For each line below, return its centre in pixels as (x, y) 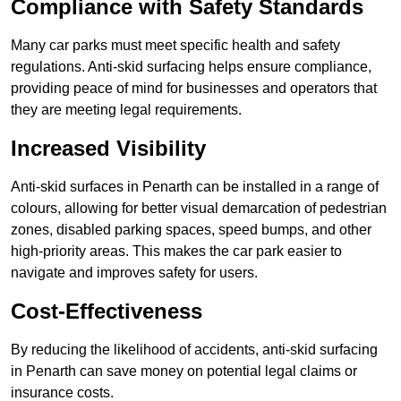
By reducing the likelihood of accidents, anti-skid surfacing (194, 350)
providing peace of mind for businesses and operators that (194, 89)
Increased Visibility (108, 149)
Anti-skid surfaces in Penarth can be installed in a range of (195, 187)
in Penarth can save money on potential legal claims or (184, 371)
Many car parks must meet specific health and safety (175, 46)
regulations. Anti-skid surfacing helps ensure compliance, (191, 67)
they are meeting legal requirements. (126, 110)
